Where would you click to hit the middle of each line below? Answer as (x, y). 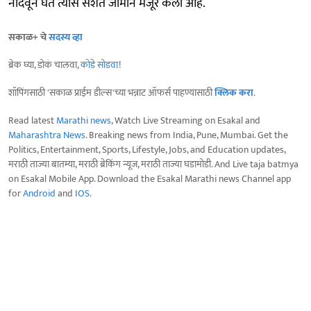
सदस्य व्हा (66, 37)
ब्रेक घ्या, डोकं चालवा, (44, 65)
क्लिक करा (234, 92)
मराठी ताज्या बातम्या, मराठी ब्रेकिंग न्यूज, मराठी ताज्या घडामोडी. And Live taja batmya (153, 164)
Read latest (32, 120)
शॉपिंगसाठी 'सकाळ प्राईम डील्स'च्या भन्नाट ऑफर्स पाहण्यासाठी (111, 92)
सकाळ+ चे (28, 37)
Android (39, 193)
